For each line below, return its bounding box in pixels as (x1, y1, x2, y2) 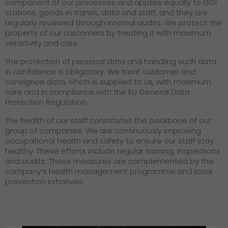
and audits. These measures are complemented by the (5, 156, 214, 167)
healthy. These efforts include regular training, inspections (5, 146, 220, 157)
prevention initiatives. (5, 176, 84, 187)
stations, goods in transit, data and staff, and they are (5, 7, 208, 18)
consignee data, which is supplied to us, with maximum (5, 76, 211, 88)
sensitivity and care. (5, 38, 79, 49)
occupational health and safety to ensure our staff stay (5, 135, 214, 147)
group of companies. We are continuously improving (5, 125, 201, 136)
